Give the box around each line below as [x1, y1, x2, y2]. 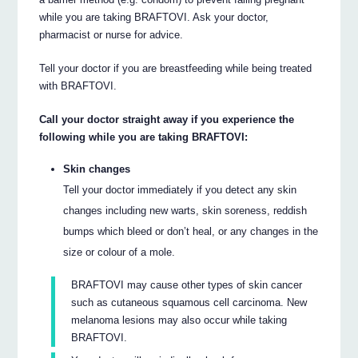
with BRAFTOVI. [39, 79, 117, 92]
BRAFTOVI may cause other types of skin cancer [71, 278, 303, 291]
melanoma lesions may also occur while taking [71, 313, 288, 326]
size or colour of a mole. [63, 246, 176, 259]
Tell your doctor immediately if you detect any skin [63, 184, 297, 197]
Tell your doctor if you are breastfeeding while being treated [39, 62, 312, 74]
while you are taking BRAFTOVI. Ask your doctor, [39, 10, 269, 23]
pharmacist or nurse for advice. [39, 28, 184, 41]
